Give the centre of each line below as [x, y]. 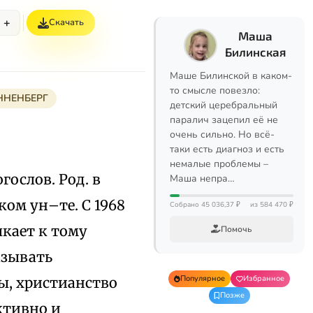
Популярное [203, 278]
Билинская [255, 52]
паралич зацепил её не [224, 120]
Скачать [66, 22]
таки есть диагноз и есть [227, 149]
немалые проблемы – [219, 164]
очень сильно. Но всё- [222, 134]
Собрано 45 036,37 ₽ [205, 205]
